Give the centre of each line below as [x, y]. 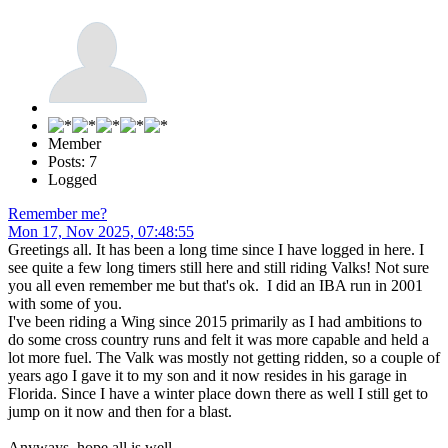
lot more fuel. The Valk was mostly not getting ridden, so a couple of [224, 358]
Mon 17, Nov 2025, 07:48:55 [101, 232]
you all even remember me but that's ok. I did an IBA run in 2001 [215, 286]
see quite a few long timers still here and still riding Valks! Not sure [218, 268]
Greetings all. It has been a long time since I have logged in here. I [216, 250]
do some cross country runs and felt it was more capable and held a [218, 340]
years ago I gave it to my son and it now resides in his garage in [207, 376]
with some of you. [65, 304]
